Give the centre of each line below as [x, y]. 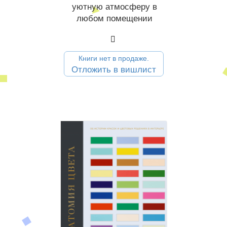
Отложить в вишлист [114, 70]
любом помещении [115, 19]
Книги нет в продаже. [114, 59]
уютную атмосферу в [115, 7]
